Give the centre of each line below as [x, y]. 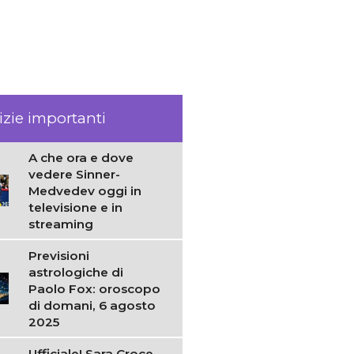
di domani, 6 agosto [92, 305]
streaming [61, 224]
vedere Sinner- [75, 174]
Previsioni [59, 255]
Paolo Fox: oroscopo [95, 288]
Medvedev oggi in [85, 190]
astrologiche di [76, 272]
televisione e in [76, 207]
